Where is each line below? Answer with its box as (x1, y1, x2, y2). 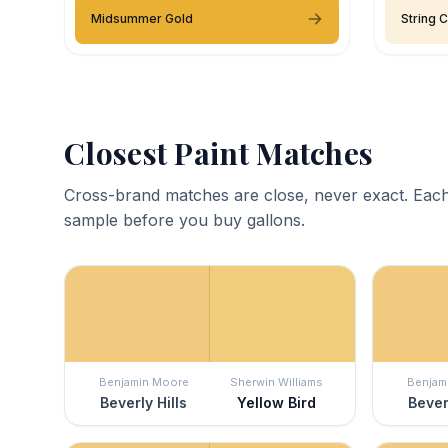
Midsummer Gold (91, 10, 193, 26)
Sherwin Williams (230, 374, 323, 389)
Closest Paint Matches (64, 132, 374, 173)
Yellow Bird (237, 393, 316, 411)
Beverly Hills (100, 393, 187, 411)
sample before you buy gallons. (64, 209, 305, 230)
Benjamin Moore (98, 374, 189, 389)
